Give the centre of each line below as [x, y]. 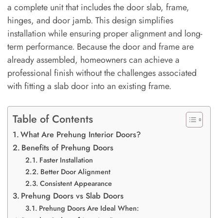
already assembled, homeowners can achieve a [93, 60]
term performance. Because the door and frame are [100, 46]
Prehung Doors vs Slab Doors [73, 196]
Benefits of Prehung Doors [68, 147]
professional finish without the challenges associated [102, 73]
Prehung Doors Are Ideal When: [89, 208]
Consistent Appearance [76, 183]
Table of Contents [53, 119]
